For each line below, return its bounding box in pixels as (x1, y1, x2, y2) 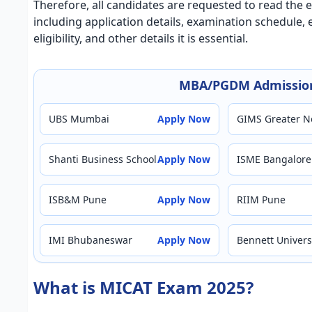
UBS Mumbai (49, 112, 109, 125)
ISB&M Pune (49, 193, 107, 206)
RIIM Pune (237, 193, 286, 206)
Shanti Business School (49, 153, 157, 166)
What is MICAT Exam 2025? (33, 276, 253, 299)
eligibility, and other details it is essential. (33, 31, 248, 46)
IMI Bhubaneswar (49, 233, 132, 247)
